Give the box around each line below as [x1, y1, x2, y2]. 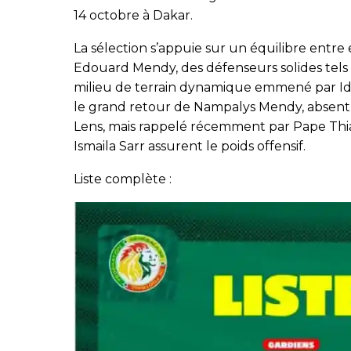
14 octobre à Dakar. [74, 7, 193, 23]
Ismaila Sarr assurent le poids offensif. [74, 138, 306, 154]
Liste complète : [74, 171, 172, 186]
